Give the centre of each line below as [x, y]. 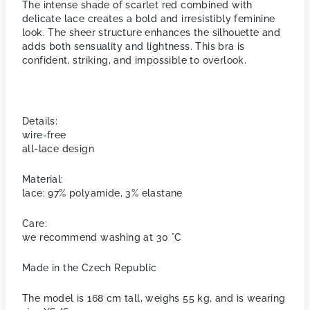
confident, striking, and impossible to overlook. [135, 60]
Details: [40, 121]
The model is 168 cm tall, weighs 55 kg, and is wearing [154, 298]
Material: [43, 179]
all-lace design [58, 149]
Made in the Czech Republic [90, 268]
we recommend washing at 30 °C [102, 237]
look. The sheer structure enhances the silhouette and [152, 33]
